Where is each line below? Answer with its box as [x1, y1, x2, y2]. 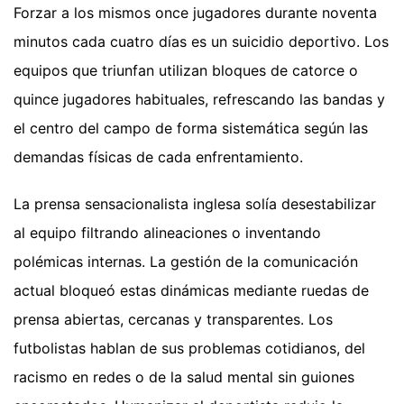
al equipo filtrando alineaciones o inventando [14, 223, 321, 242]
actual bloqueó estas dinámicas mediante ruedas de [14, 280, 369, 299]
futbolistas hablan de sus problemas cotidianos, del [14, 338, 365, 357]
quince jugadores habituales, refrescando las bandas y [14, 89, 385, 108]
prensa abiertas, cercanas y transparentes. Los [14, 309, 333, 328]
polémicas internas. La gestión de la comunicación [14, 252, 358, 271]
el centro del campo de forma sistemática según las [14, 118, 368, 137]
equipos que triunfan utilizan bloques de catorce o [14, 60, 358, 79]
